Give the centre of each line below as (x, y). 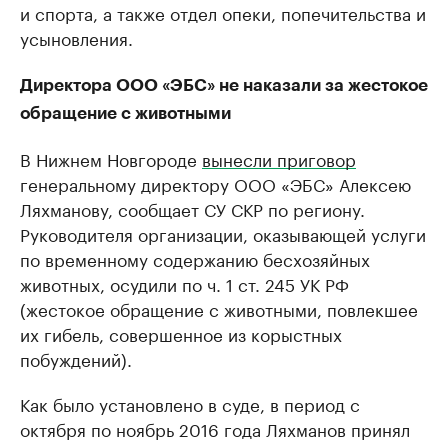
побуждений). (76, 358)
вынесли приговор (279, 158)
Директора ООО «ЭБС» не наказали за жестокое (224, 86)
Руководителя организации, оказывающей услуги (223, 233)
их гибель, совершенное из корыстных (181, 333)
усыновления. (76, 37)
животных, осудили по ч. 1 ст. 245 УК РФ (184, 283)
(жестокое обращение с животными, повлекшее (219, 308)
